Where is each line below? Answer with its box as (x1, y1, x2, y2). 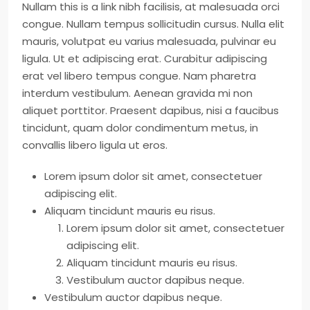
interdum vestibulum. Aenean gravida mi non (22, 86, 253, 100)
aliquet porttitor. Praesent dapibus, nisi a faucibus (22, 103, 279, 118)
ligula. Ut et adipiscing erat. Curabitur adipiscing (22, 51, 267, 66)
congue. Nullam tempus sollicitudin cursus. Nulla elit (22, 17, 284, 31)
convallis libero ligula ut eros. (22, 138, 167, 152)
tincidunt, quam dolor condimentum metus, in (22, 120, 258, 135)
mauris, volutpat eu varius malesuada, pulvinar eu (22, 34, 276, 48)
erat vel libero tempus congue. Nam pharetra (22, 69, 256, 83)
